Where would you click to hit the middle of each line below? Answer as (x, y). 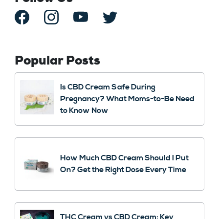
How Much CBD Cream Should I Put (124, 158)
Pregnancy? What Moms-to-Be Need (127, 99)
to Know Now (84, 111)
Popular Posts (57, 61)
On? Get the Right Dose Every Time (123, 170)
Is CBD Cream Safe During (108, 87)
